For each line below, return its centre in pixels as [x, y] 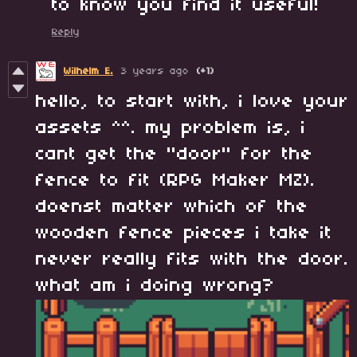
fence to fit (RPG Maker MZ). [176, 180]
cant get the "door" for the [175, 154]
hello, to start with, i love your [192, 102]
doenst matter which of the [172, 207]
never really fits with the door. [192, 259]
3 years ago [155, 71]
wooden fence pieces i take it [184, 233]
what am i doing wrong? [155, 286]
